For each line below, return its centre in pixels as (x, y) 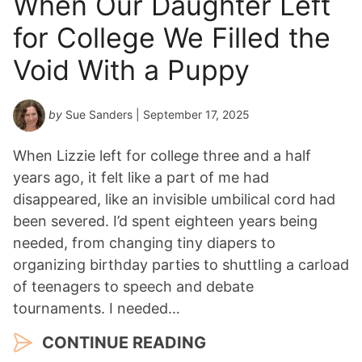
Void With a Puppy (131, 70)
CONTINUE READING (124, 343)
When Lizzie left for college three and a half (162, 156)
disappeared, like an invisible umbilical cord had (174, 200)
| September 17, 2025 (191, 115)
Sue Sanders (99, 115)
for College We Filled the (172, 38)
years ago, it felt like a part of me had (141, 178)
